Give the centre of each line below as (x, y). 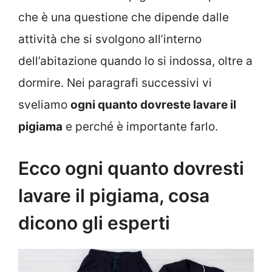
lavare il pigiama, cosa (114, 196)
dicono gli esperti (94, 223)
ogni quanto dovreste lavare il (153, 104)
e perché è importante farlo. (140, 126)
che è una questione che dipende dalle (124, 17)
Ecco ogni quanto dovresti (131, 168)
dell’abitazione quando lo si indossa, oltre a (135, 61)
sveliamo (44, 104)
